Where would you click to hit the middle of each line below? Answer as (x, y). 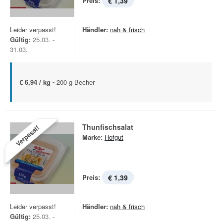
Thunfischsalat (108, 127)
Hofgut (114, 137)
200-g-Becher (76, 82)
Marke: (92, 137)
